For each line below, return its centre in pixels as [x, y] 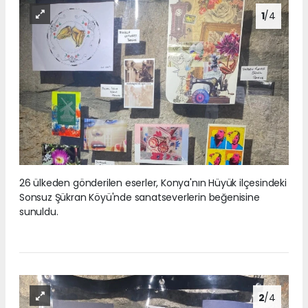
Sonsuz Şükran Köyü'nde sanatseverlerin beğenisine [140, 197]
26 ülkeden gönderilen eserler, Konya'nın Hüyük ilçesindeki [153, 183]
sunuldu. [39, 211]
